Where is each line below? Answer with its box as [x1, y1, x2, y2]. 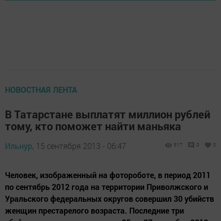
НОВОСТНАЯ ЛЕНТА [5, 84, 77, 95]
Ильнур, [5, 141, 34, 151]
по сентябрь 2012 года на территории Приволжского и [5, 182, 208, 192]
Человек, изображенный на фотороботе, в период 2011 [5, 170, 211, 181]
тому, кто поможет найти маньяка [5, 119, 181, 134]
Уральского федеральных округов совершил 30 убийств [5, 193, 214, 204]
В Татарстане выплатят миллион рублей [5, 107, 210, 122]
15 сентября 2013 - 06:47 [36, 141, 126, 151]
